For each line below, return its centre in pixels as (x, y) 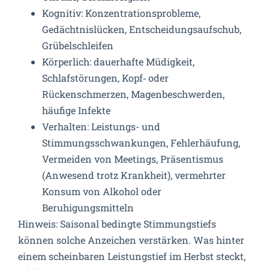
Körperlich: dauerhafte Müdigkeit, (118, 61)
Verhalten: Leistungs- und (101, 126)
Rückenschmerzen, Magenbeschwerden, (133, 94)
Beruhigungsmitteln (88, 207)
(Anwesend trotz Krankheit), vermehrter (134, 175)
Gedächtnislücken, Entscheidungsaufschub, (142, 29)
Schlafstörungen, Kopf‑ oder (105, 77)
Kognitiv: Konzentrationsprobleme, (121, 13)
